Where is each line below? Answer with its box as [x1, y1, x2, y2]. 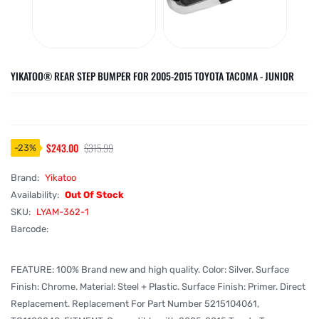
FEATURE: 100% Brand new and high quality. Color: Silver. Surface [11, 264, 289, 275]
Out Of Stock [65, 189, 124, 200]
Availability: [11, 189, 61, 200]
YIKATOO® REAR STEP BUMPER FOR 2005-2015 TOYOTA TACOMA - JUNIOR [11, 68, 294, 83]
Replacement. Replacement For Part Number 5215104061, [11, 298, 259, 309]
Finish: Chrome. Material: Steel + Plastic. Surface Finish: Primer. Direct [11, 281, 305, 292]
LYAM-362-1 [36, 206, 89, 217]
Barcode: [11, 224, 48, 234]
